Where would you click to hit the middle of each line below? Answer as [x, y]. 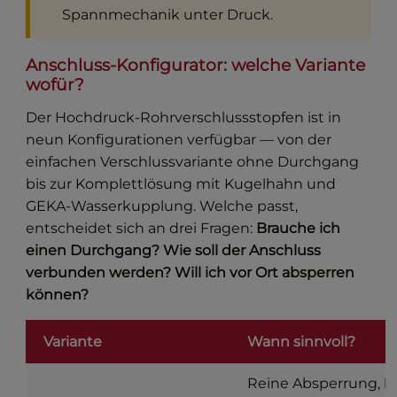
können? [58, 295]
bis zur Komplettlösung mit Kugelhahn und [181, 184]
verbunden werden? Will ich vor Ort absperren [191, 273]
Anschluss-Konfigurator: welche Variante [196, 66]
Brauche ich [299, 229]
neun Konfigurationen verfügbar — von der [179, 140]
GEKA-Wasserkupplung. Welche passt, [162, 206]
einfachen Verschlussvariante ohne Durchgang [193, 162]
